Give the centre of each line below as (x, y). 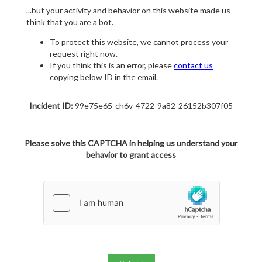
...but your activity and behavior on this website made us (128, 11)
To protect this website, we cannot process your (139, 42)
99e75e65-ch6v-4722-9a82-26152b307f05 (153, 106)
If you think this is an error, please (112, 65)
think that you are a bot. (70, 22)
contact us (193, 65)
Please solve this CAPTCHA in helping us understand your (131, 143)
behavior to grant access (131, 155)
